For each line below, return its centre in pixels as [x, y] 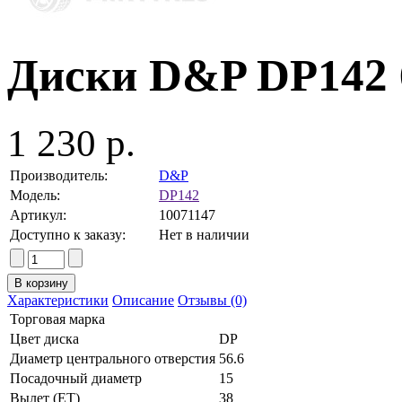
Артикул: [38, 214]
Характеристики [58, 300]
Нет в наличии [204, 234]
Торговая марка [57, 319]
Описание [143, 300]
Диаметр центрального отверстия [113, 358]
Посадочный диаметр [76, 378]
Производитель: [59, 175]
